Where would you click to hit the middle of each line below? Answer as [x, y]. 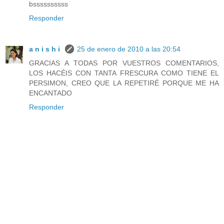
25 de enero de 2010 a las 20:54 [129, 49]
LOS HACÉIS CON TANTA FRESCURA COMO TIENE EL [124, 73]
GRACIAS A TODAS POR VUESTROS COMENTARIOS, [124, 63]
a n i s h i [45, 49]
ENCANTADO [50, 93]
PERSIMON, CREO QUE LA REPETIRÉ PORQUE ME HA [124, 83]
